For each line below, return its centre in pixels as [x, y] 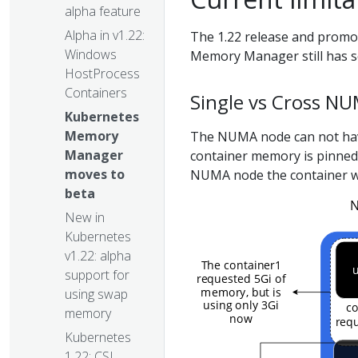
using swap [96, 294]
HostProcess [102, 74]
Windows [91, 55]
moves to [95, 175]
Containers [96, 93]
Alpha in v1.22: [105, 36]
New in [85, 218]
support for [97, 275]
